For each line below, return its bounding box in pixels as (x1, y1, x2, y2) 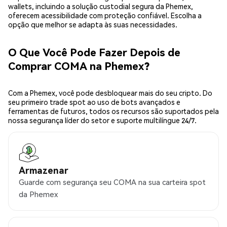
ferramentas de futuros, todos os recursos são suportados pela (8, 106, 219, 116)
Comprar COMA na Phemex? (8, 58, 149, 72)
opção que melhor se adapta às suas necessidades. (8, 20, 177, 29)
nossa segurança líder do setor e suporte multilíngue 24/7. (8, 116, 197, 125)
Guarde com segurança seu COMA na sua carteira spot (19, 177, 206, 187)
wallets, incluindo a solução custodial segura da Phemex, (8, 2, 193, 11)
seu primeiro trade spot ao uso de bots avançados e (8, 97, 180, 107)
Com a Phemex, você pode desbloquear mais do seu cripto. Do (8, 88, 212, 98)
